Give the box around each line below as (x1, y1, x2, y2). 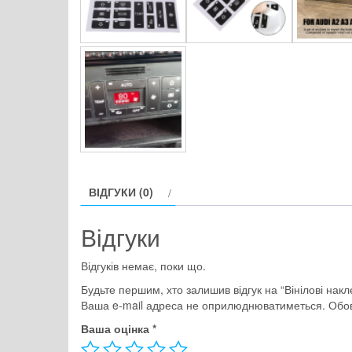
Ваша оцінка (81, 321, 152, 337)
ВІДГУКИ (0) (89, 183, 153, 200)
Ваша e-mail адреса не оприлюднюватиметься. (81, 297, 325, 313)
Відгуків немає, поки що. (81, 258, 206, 274)
